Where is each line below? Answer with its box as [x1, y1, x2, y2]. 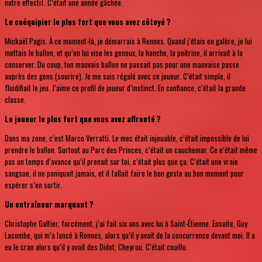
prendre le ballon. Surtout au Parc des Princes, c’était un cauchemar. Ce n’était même [5, 143, 257, 156]
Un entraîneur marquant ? [5, 198, 94, 210]
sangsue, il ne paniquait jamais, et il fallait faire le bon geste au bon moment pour [5, 167, 244, 179]
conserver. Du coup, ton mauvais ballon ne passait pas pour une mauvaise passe [5, 58, 239, 70]
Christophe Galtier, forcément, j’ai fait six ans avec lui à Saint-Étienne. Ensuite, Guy [5, 217, 247, 229]
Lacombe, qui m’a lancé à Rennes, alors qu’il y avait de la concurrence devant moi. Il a [5, 229, 255, 241]
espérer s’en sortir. [5, 178, 62, 191]
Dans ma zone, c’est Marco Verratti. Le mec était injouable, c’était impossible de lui [5, 132, 249, 144]
